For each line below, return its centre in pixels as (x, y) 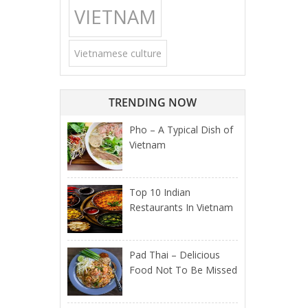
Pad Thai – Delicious (175, 255)
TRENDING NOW (153, 102)
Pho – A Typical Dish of (181, 130)
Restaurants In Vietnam (181, 207)
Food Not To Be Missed (183, 270)
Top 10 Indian (160, 192)
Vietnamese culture (118, 53)
